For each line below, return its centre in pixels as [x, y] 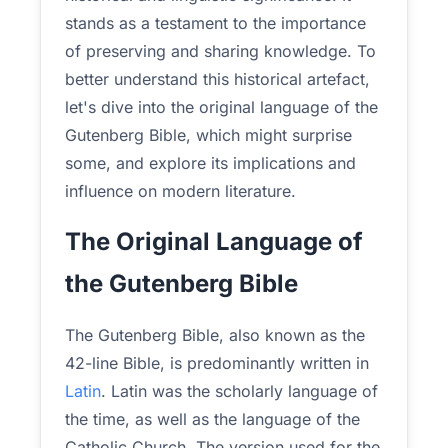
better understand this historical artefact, [217, 79]
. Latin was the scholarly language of [239, 391]
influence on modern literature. [180, 191]
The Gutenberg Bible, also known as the [215, 335]
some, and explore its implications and [210, 163]
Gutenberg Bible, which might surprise [208, 135]
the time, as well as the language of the [212, 419]
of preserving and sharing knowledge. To [220, 51]
